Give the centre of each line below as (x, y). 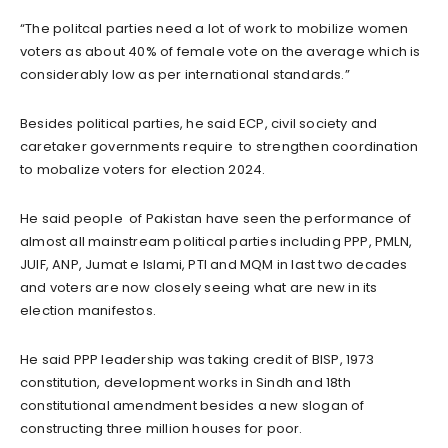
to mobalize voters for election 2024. (143, 170)
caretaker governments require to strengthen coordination (219, 147)
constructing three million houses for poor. (161, 429)
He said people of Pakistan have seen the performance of (216, 219)
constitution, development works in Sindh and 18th (185, 383)
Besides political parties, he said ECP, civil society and (199, 124)
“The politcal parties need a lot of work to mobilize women (214, 29)
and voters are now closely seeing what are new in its (199, 288)
